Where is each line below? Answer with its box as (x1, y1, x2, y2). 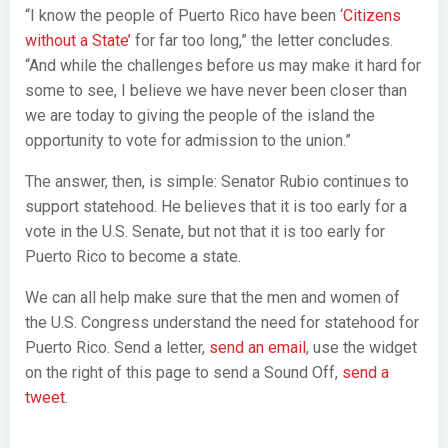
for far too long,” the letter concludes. (131, 31, 393, 50)
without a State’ (25, 31, 131, 50)
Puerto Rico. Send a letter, (25, 338, 205, 357)
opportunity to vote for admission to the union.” (25, 131, 351, 150)
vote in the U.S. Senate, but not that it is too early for (25, 222, 385, 241)
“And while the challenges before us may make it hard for (25, 56, 421, 75)
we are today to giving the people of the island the (25, 106, 375, 125)
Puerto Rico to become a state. (25, 247, 241, 266)
